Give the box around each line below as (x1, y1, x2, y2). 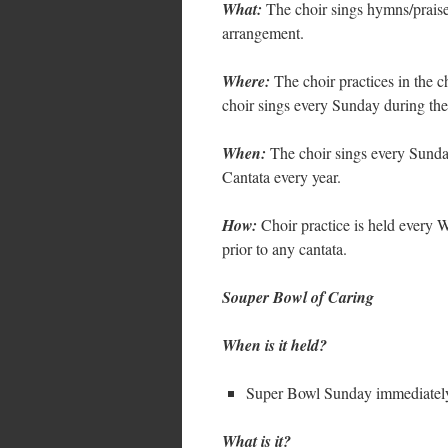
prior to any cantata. (222, 238, 347, 259)
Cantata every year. (222, 166, 341, 187)
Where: (222, 70, 270, 92)
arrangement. (222, 22, 304, 43)
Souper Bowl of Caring (222, 286, 374, 308)
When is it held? (222, 334, 327, 356)
